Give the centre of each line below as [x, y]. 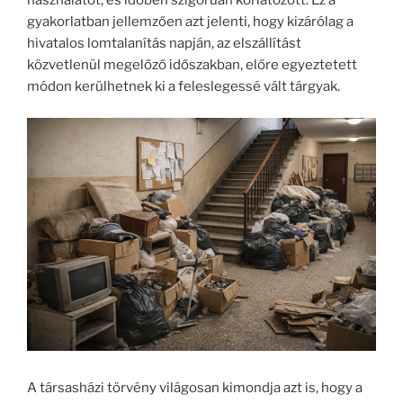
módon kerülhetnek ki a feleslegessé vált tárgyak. [184, 87]
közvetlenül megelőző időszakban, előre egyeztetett [192, 65]
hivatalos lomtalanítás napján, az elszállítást [164, 44]
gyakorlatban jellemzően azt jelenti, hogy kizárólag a [190, 22]
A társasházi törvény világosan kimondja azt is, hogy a [195, 388]
